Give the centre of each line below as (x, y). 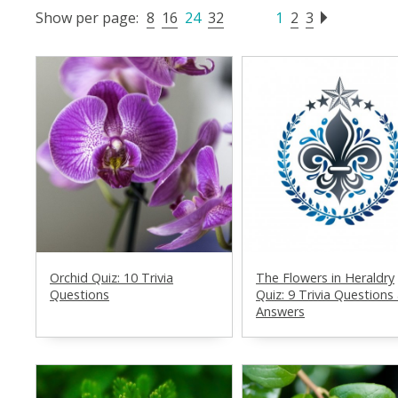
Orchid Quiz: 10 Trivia (111, 277)
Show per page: (87, 17)
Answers (280, 311)
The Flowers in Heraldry (325, 277)
